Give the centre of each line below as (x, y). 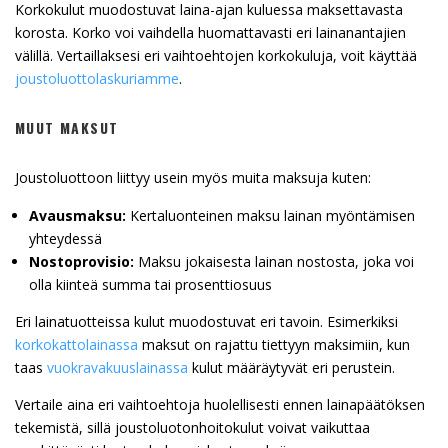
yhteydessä (65, 239)
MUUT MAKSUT (67, 128)
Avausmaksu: (77, 216)
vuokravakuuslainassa (117, 368)
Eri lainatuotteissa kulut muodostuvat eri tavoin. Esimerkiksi (206, 322)
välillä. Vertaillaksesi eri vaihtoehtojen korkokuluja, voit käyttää (216, 56)
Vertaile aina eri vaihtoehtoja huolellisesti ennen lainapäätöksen (220, 405)
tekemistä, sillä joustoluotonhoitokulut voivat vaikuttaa (192, 428)
